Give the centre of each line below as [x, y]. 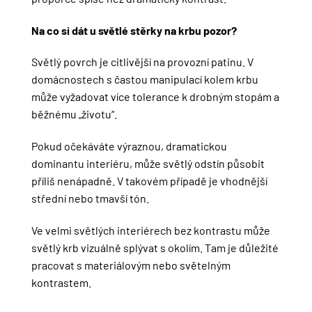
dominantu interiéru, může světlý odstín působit [148, 164]
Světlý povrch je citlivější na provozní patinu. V [142, 62]
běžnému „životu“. [74, 114]
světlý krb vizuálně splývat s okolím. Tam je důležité [155, 247]
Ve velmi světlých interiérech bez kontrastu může [150, 230]
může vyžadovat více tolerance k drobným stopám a [155, 97]
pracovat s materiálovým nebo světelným [131, 265]
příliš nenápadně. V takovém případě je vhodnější [149, 181]
